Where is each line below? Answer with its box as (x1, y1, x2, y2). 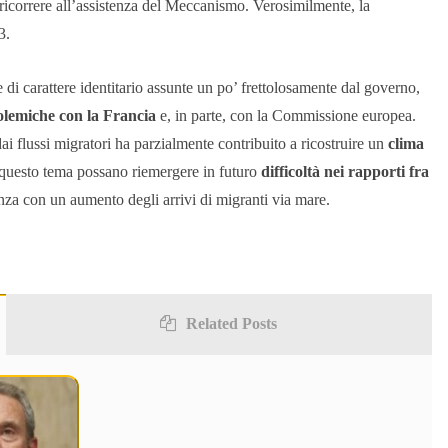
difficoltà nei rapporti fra (261, 163, 429, 181)
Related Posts (186, 315, 278, 333)
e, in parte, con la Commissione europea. (156, 107, 416, 125)
